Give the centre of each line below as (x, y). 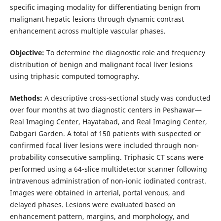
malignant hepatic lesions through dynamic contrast (97, 19)
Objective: (27, 52)
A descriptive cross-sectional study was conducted (126, 98)
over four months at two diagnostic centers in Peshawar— (106, 110)
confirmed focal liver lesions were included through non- (104, 145)
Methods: (26, 98)
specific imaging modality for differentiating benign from (105, 7)
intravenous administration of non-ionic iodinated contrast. (108, 181)
